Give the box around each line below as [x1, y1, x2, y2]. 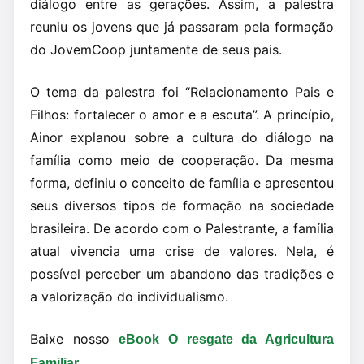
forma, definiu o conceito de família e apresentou [30, 175, 334, 191]
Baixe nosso [30, 331, 119, 347]
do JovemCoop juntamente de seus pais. [30, 41, 286, 58]
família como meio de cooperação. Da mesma [30, 152, 334, 168]
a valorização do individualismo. [30, 288, 228, 305]
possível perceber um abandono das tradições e [30, 266, 334, 282]
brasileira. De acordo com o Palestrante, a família [30, 220, 334, 236]
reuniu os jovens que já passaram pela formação [30, 19, 334, 35]
